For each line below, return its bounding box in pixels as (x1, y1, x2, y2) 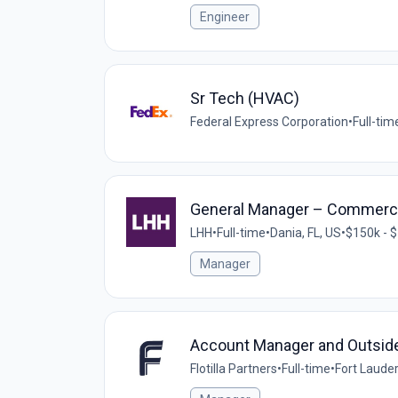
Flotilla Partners (190, 362, 277, 376)
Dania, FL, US (270, 226, 341, 240)
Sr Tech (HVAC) (190, 89, 299, 107)
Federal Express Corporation (190, 115, 348, 129)
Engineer (200, 10, 250, 24)
